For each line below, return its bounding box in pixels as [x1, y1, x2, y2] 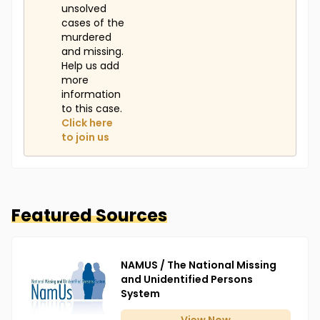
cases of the [61, 16, 124, 31]
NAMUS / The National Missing [121, 258, 276, 273]
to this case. [61, 101, 122, 116]
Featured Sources [11, 204, 167, 228]
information [61, 87, 121, 102]
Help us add [61, 59, 119, 74]
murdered [61, 30, 111, 45]
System [121, 286, 160, 301]
